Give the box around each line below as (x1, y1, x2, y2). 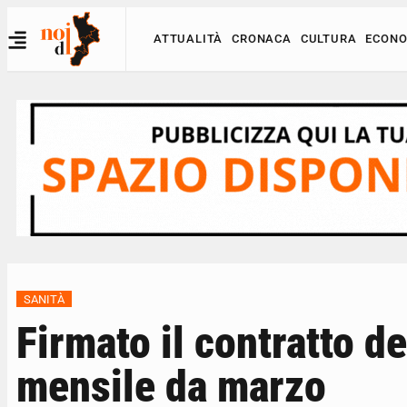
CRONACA (232, 32, 292, 45)
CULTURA (300, 32, 357, 45)
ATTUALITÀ (154, 32, 223, 45)
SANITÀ (24, 292, 65, 306)
